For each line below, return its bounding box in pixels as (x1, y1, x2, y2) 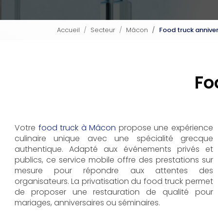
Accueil (57, 25, 80, 35)
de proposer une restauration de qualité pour (15, 186, 213, 198)
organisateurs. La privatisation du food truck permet (15, 175, 213, 187)
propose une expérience (116, 122, 214, 133)
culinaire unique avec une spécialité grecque (15, 132, 213, 144)
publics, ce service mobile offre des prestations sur (15, 154, 213, 165)
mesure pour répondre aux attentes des (15, 164, 213, 176)
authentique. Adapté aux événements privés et (15, 143, 213, 155)
